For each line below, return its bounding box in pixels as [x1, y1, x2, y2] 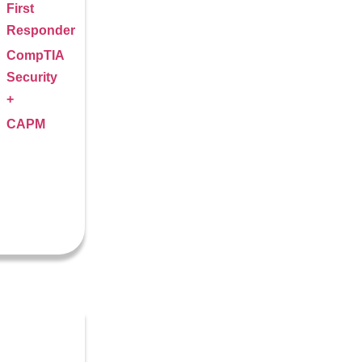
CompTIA [6, 48, 64, 62]
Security [6, 70, 57, 84]
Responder [6, 23, 75, 37]
